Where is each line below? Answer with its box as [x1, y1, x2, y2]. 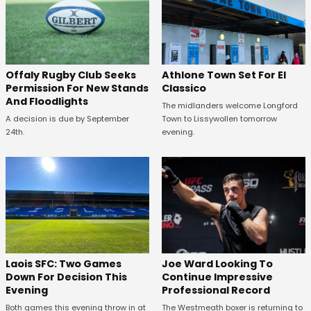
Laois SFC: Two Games [6, 256, 121, 271]
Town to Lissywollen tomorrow [161, 113, 277, 125]
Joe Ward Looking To [161, 256, 273, 271]
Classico [161, 81, 206, 96]
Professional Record [161, 283, 270, 297]
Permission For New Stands [6, 81, 149, 96]
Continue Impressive [161, 269, 273, 284]
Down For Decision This [6, 269, 127, 284]
